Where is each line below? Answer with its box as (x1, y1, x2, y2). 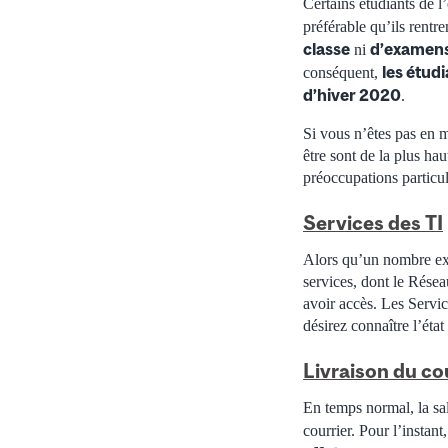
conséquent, (303, 63, 382, 81)
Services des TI (303, 210, 443, 234)
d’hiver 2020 (303, 84, 401, 105)
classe (303, 38, 350, 59)
